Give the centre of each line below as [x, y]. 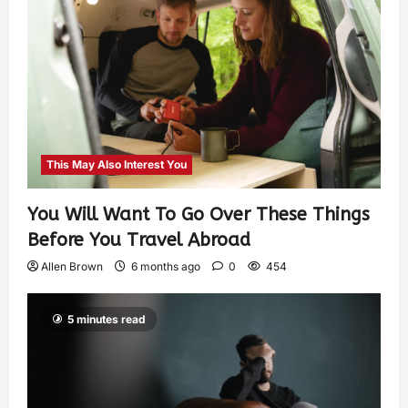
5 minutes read [107, 320]
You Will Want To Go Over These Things [199, 215]
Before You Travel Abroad [139, 240]
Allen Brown [72, 267]
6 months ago [166, 267]
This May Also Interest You [117, 165]
